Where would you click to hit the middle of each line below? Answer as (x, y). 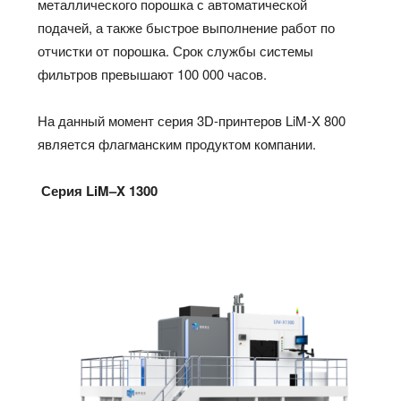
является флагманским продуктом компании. (177, 144)
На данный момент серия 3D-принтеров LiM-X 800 (192, 121)
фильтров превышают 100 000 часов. (153, 74)
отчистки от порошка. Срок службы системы (176, 51)
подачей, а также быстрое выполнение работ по (187, 28)
